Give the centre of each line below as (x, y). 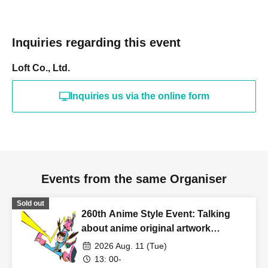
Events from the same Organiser (134, 179)
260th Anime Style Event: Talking (156, 214)
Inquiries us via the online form (139, 96)
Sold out (31, 203)
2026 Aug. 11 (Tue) (131, 246)
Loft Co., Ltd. (41, 68)
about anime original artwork (146, 228)
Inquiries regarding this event (96, 42)
